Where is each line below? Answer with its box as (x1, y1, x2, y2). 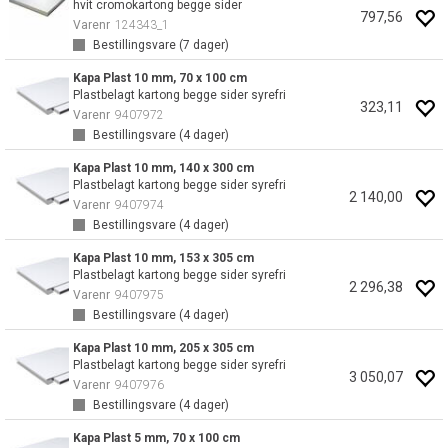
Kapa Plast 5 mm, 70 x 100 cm (73, 431, 240, 445)
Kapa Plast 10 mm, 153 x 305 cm (73, 251, 254, 265)
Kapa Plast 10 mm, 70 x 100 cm (73, 71, 247, 85)
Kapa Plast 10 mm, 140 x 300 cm (73, 161, 254, 175)
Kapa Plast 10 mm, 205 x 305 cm (73, 341, 254, 355)
